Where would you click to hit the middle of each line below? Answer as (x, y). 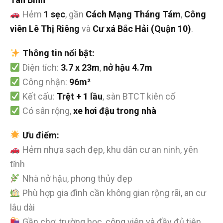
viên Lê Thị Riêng (45, 29)
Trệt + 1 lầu (79, 97)
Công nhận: (45, 82)
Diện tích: (40, 68)
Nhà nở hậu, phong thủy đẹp (76, 179)
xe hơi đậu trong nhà (114, 111)
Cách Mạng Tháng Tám (133, 14)
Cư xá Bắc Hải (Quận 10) (142, 29)
